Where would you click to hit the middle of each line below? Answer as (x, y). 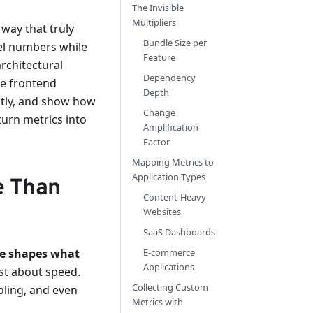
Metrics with (158, 302)
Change (159, 112)
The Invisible (158, 8)
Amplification (171, 127)
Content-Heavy (175, 197)
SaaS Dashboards (179, 232)
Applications (169, 267)
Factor (156, 142)
